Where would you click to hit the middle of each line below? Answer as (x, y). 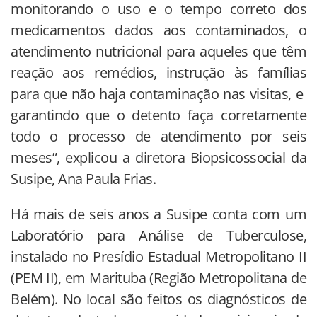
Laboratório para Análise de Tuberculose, (158, 236)
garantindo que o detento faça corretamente (158, 115)
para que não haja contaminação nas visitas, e (158, 94)
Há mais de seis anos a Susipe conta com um (158, 214)
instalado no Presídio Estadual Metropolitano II (158, 257)
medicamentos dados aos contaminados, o (158, 30)
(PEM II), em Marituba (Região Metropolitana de (158, 278)
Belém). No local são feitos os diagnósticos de (158, 299)
